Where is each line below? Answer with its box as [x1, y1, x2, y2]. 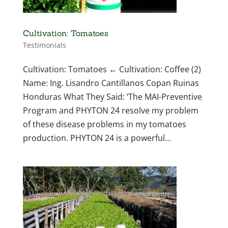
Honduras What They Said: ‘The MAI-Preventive [22, 91, 202, 103]
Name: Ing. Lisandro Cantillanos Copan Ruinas [22, 77, 199, 89]
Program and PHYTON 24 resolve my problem [22, 105, 198, 117]
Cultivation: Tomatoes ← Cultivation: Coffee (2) [22, 64, 201, 75]
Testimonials [22, 40, 66, 50]
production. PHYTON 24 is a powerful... [22, 132, 171, 144]
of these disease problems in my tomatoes [22, 119, 186, 130]
